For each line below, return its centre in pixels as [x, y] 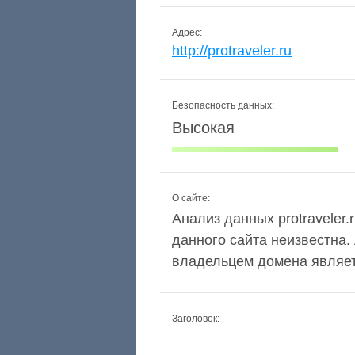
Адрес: [187, 32]
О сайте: [191, 198]
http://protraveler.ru [232, 51]
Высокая [203, 128]
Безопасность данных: [223, 105]
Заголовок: [196, 319]
